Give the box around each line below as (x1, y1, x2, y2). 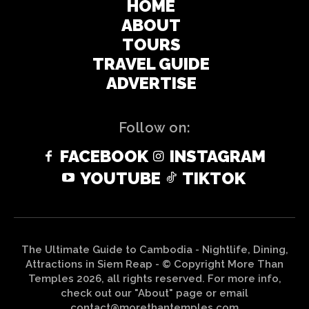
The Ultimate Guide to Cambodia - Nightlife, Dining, (21, 243, 288, 256)
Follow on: (118, 119, 191, 136)
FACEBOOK (59, 146, 148, 167)
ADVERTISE (106, 72, 197, 93)
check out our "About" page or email (61, 286, 248, 299)
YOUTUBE (79, 168, 161, 188)
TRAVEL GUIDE (92, 53, 210, 74)
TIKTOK (182, 168, 246, 188)
